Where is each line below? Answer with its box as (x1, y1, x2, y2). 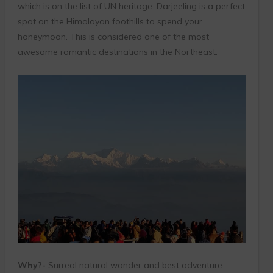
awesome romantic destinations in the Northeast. (17, 46, 218, 57)
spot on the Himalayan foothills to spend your (17, 15, 202, 27)
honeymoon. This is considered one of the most (17, 30, 209, 42)
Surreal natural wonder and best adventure (45, 260, 222, 271)
